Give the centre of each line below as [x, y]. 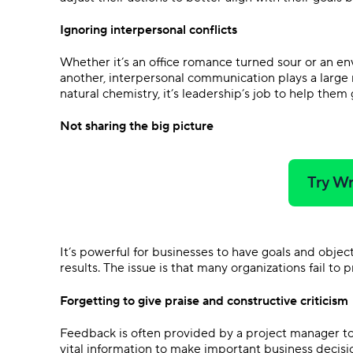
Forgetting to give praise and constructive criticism [204, 301]
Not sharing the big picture [137, 126]
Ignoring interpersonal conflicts [149, 30]
